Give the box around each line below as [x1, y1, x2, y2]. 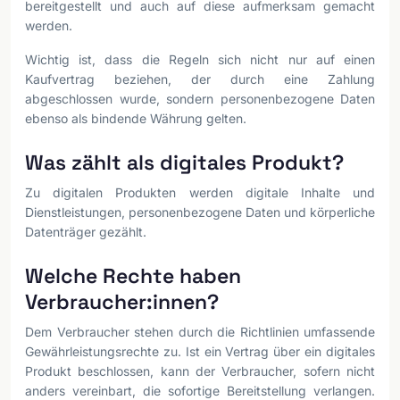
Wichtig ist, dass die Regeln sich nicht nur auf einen [25, 52, 375, 67]
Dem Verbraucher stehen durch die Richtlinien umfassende [25, 324, 375, 339]
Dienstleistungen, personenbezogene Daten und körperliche [25, 204, 375, 220]
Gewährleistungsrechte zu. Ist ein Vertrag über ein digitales [25, 344, 375, 359]
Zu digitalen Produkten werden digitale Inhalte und [25, 185, 375, 200]
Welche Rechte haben [25, 262, 241, 289]
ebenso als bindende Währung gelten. [25, 111, 246, 126]
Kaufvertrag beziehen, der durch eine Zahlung [25, 71, 375, 87]
